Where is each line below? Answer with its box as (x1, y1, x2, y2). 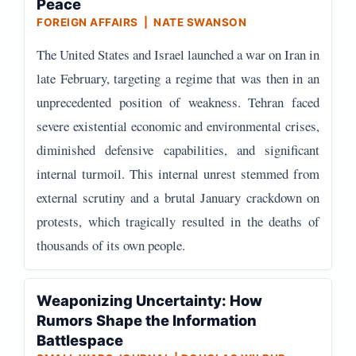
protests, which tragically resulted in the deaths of (37, 212, 319, 230)
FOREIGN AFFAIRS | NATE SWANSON (37, 16, 246, 29)
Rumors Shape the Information (37, 311, 257, 329)
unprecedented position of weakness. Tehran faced (37, 93, 319, 111)
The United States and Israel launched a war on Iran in (37, 45, 319, 64)
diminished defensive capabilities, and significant (37, 141, 319, 159)
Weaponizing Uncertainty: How (37, 292, 262, 309)
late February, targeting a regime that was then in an (37, 69, 319, 87)
